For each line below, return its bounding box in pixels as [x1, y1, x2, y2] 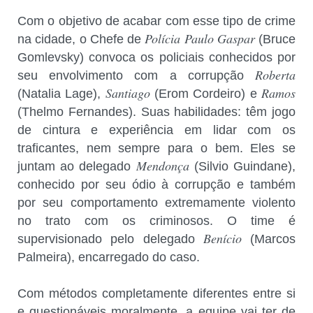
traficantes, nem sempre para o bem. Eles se [17, 140, 296, 155]
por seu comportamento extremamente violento [17, 195, 296, 210]
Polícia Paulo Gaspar [145, 29, 255, 47]
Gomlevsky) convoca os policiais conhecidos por [17, 50, 296, 64]
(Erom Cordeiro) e [150, 86, 257, 101]
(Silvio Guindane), [194, 159, 296, 173]
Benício [194, 229, 242, 247]
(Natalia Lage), [17, 86, 101, 101]
